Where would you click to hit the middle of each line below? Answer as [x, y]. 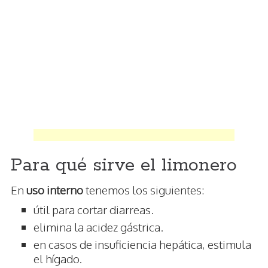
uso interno [55, 190]
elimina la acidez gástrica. [98, 227]
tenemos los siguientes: [144, 190]
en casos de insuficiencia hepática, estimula [142, 244]
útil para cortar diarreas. [94, 210]
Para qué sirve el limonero [124, 166]
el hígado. [58, 259]
